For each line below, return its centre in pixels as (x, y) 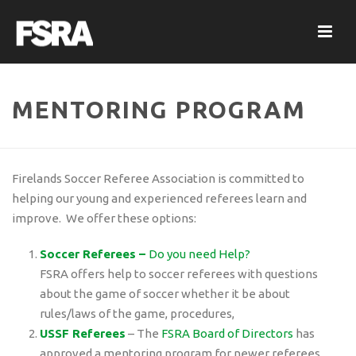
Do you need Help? (200, 254)
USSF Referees (83, 333)
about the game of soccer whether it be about (165, 294)
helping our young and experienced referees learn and (159, 198)
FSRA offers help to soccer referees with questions (179, 274)
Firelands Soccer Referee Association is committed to (158, 178)
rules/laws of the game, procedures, (137, 313)
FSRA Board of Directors (228, 333)
